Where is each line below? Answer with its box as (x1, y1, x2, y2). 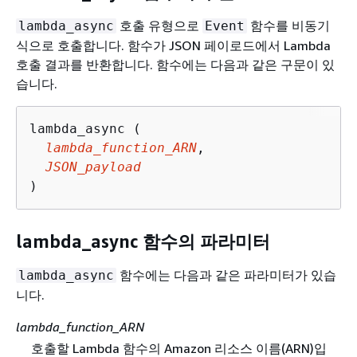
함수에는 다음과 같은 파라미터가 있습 (116, 266, 336, 283)
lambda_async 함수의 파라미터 (16, 231, 270, 253)
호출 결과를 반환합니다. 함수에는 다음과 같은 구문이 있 (16, 56, 335, 73)
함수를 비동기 (247, 17, 330, 33)
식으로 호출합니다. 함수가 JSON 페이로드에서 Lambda (16, 37, 331, 53)
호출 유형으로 (116, 17, 202, 33)
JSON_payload (45, 159, 141, 175)
